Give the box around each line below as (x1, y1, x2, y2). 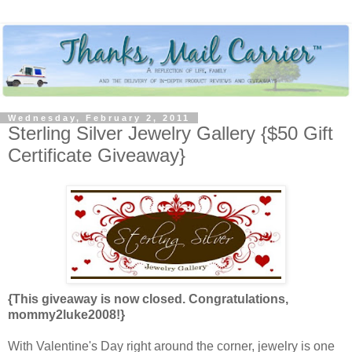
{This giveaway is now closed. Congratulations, (8, 291, 288, 306)
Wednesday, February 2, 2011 (8, 113, 190, 123)
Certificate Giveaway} (8, 145, 185, 167)
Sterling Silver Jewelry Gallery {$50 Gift (8, 123, 333, 145)
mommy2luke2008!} (8, 307, 125, 321)
